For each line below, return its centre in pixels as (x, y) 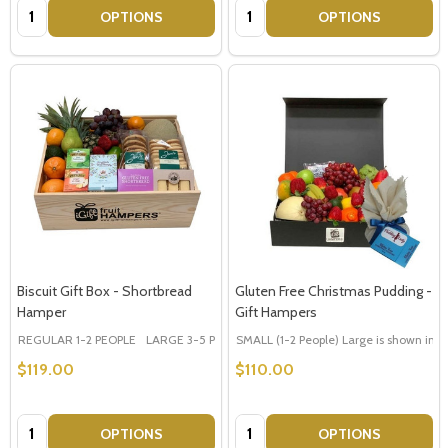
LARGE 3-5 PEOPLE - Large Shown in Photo (263, 339)
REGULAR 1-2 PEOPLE (77, 339)
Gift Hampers (276, 311)
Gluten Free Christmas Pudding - (333, 290)
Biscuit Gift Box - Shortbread (104, 290)
